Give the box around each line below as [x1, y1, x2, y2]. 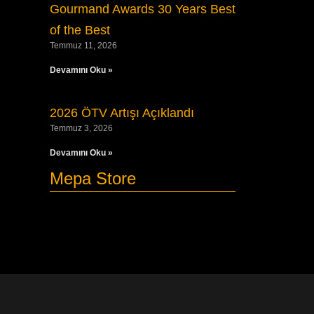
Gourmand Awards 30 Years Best [49, 2, 235, 16]
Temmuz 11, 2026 [49, 41, 117, 50]
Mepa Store [49, 169, 136, 188]
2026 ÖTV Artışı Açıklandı [49, 106, 194, 120]
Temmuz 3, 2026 [49, 123, 113, 133]
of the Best [49, 23, 110, 37]
